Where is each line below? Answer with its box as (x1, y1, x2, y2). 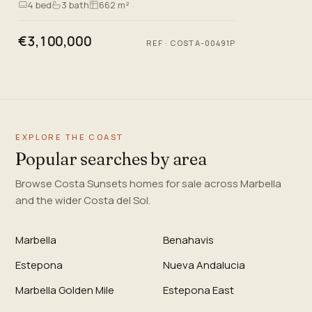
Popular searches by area (15, 149, 207, 170)
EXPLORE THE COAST (15, 132, 124, 143)
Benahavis (163, 233, 214, 248)
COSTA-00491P (170, 38, 236, 49)
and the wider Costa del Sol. (15, 193, 151, 208)
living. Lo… (18, 6, 62, 19)
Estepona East (163, 283, 234, 298)
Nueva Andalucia (163, 258, 245, 273)
